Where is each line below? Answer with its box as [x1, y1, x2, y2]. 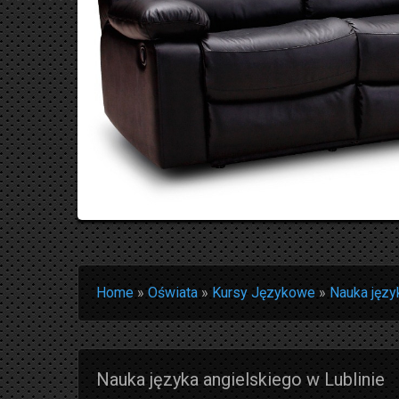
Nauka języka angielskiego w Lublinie [96, 368, 385, 390]
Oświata [148, 283, 198, 301]
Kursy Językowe [212, 283, 315, 301]
